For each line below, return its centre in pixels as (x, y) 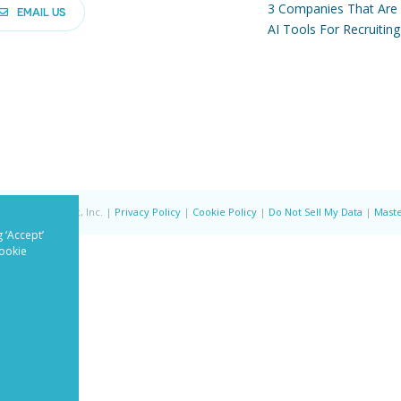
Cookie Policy (224, 211)
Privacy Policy (147, 211)
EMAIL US (41, 12)
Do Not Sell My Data (315, 211)
